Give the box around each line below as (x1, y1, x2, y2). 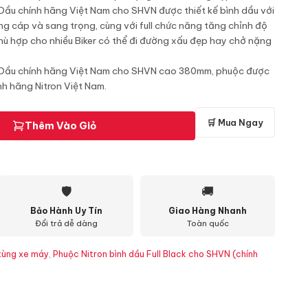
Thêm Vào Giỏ (24, 120, 96, 132)
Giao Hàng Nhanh (168, 206, 247, 216)
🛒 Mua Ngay (207, 117, 263, 128)
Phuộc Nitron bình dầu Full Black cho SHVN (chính (53, 249, 258, 259)
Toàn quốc (186, 219, 229, 228)
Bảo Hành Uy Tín (30, 206, 102, 216)
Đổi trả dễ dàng (34, 219, 98, 228)
